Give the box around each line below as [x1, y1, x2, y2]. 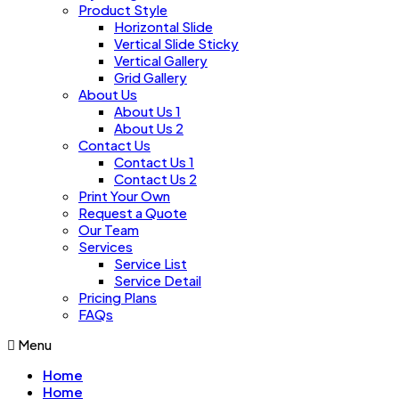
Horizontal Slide [114, 17, 213, 35]
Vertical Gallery [114, 51, 208, 69]
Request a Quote [78, 203, 187, 221]
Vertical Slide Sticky [114, 34, 239, 52]
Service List [114, 254, 187, 272]
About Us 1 [114, 102, 181, 119]
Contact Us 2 [114, 169, 197, 187]
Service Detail [114, 271, 201, 289]
